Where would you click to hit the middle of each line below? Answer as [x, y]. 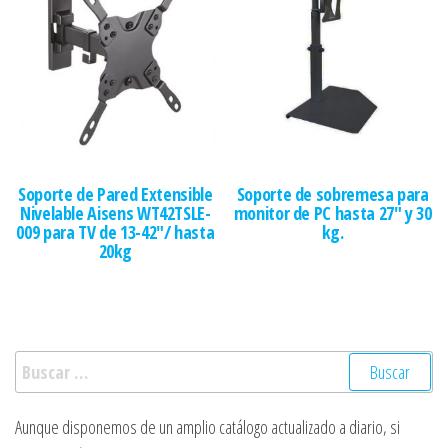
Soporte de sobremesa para [332, 193]
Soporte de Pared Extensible [115, 193]
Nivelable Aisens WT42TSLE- [115, 212]
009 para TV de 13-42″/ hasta [115, 231]
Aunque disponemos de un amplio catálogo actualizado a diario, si [207, 427]
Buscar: [40, 364]
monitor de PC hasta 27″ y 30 [332, 212]
